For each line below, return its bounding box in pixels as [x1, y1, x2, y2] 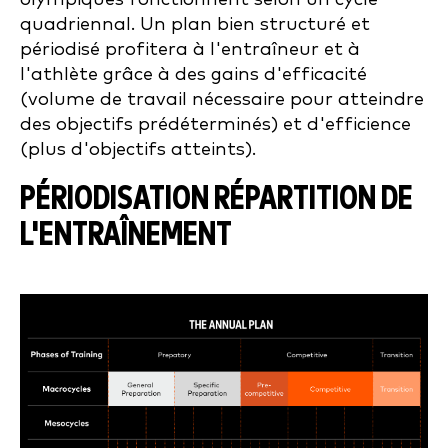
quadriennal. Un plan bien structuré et [20, 15, 370, 34]
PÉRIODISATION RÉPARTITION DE [20, 183, 413, 216]
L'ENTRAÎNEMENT [20, 219, 232, 252]
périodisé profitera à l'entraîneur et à [20, 40, 360, 59]
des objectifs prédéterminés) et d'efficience [20, 115, 411, 134]
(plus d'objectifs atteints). [20, 140, 256, 159]
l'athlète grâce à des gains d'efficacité [20, 65, 367, 84]
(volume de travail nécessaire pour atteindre [20, 90, 424, 109]
